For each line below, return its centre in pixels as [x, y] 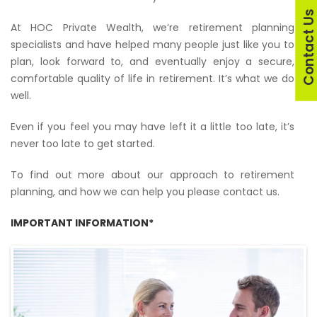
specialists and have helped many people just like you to [152, 45]
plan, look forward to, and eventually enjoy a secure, [152, 62]
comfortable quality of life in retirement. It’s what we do [152, 79]
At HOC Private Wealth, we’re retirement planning [152, 28]
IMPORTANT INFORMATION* [82, 223]
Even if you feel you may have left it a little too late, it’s [152, 127]
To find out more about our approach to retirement [152, 175]
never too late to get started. [83, 144]
